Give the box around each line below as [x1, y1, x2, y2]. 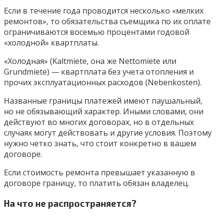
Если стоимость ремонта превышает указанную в [4, 167, 195, 178]
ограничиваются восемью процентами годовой [4, 26, 189, 37]
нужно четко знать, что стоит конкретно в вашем [4, 138, 196, 149]
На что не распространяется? [4, 197, 137, 209]
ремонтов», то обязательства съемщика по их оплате [4, 15, 211, 27]
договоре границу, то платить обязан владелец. [4, 177, 189, 188]
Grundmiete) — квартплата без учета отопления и [4, 66, 194, 77]
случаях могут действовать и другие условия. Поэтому [4, 127, 212, 138]
